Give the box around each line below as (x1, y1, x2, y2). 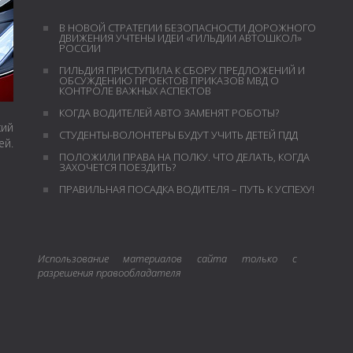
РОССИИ (58, 41, 101, 55)
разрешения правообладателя (37, 266, 181, 280)
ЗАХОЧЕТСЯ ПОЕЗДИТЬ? (58, 160, 176, 174)
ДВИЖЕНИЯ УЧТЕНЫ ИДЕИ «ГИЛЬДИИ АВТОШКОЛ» (58, 31, 302, 45)
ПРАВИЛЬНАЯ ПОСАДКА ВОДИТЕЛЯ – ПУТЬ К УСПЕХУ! (58, 182, 314, 196)
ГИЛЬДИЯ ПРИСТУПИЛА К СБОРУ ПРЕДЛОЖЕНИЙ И (58, 63, 305, 77)
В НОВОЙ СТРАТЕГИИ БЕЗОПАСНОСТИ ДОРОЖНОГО (58, 20, 316, 35)
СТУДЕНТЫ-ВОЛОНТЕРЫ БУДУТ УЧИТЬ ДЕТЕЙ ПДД (58, 128, 298, 142)
